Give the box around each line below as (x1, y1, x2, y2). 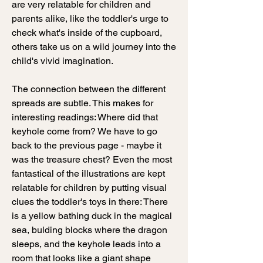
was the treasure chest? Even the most (12, 154, 172, 165)
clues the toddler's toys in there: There (12, 196, 168, 207)
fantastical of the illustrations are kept (12, 168, 165, 179)
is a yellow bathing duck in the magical (12, 210, 172, 221)
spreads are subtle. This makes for (12, 97, 153, 109)
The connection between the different (12, 83, 166, 95)
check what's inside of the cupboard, (12, 27, 162, 38)
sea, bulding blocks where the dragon (12, 224, 167, 235)
